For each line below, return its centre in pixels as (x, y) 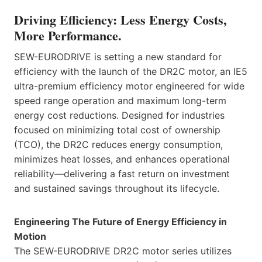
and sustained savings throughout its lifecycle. (117, 188)
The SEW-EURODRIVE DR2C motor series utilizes (123, 251)
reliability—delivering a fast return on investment (122, 173)
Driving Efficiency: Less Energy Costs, (120, 19)
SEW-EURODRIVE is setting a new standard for (118, 56)
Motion (30, 236)
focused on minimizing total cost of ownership (117, 130)
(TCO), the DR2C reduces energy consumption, (118, 144)
